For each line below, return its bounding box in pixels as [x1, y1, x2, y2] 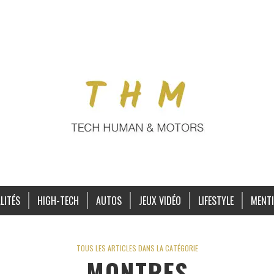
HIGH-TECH [37, 193, 79, 208]
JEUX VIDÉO [138, 193, 181, 208]
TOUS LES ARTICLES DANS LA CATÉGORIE [76, 243, 198, 253]
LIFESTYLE [198, 193, 234, 208]
